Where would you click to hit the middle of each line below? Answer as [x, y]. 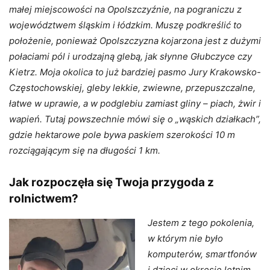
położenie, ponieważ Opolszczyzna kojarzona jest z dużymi [135, 41]
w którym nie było [185, 239]
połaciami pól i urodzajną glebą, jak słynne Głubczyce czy [130, 57]
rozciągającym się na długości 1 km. [85, 151]
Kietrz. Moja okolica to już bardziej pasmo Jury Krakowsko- [135, 72]
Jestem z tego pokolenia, [201, 223]
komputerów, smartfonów [202, 254]
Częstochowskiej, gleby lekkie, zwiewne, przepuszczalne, [132, 88]
